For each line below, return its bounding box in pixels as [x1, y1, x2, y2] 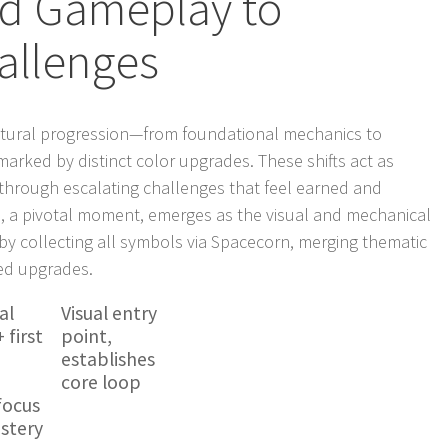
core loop [61, 369, 142, 394]
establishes [61, 346, 156, 371]
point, [61, 323, 113, 348]
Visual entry [61, 300, 158, 325]
